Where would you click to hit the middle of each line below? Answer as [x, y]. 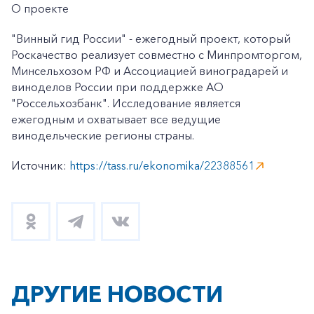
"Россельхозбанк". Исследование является [126, 103]
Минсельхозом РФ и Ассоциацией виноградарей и [150, 71]
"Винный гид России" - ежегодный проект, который [151, 39]
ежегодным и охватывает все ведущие [116, 119]
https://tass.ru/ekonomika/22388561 [162, 165]
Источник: [40, 165]
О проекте [40, 8]
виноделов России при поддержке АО [117, 87]
